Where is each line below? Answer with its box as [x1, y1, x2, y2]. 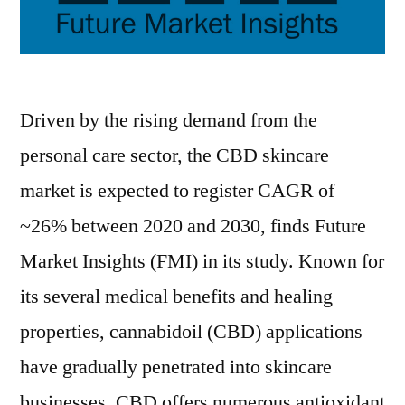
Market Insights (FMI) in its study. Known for [20, 249, 384, 274]
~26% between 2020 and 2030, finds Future [20, 213, 366, 239]
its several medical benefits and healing [20, 284, 333, 309]
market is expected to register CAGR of [20, 178, 334, 203]
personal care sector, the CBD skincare [20, 143, 329, 168]
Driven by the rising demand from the [20, 108, 317, 133]
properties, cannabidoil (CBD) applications [20, 319, 363, 344]
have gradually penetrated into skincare [20, 354, 332, 380]
